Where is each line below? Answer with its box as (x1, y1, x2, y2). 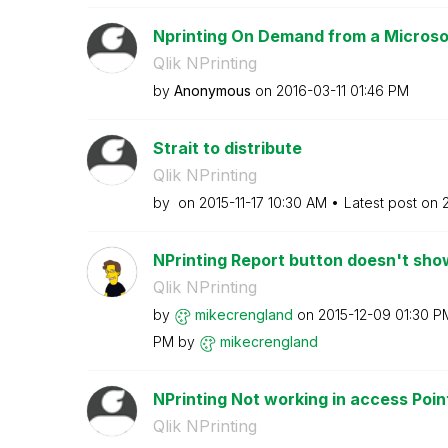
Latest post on (343, 194, 442, 211)
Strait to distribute (152, 138, 302, 158)
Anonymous (173, 82, 251, 99)
